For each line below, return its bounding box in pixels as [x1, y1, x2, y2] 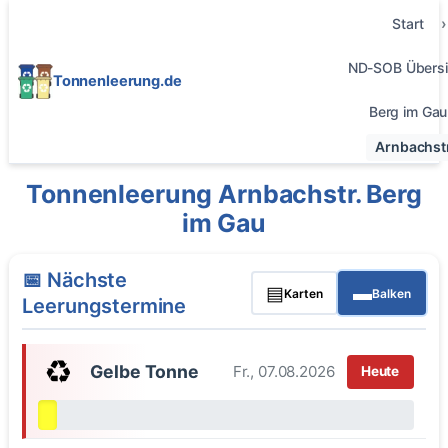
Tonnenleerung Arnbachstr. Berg [26, 178, 422, 209]
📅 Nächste [22, 268, 128, 293]
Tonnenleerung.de [52, 71, 182, 90]
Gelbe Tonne [90, 360, 199, 382]
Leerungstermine [22, 294, 187, 319]
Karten [284, 285, 324, 301]
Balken [371, 285, 411, 301]
